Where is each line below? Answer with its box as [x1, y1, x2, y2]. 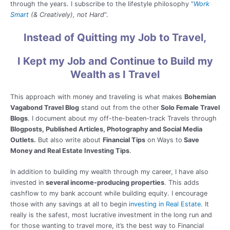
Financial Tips [103, 136, 145, 144]
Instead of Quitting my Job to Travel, [24, 31, 206, 44]
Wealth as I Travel [70, 68, 160, 81]
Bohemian [184, 92, 216, 101]
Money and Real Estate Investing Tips [10, 146, 129, 155]
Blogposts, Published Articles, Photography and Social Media [10, 125, 202, 133]
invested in [10, 179, 46, 187]
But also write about [36, 136, 103, 144]
